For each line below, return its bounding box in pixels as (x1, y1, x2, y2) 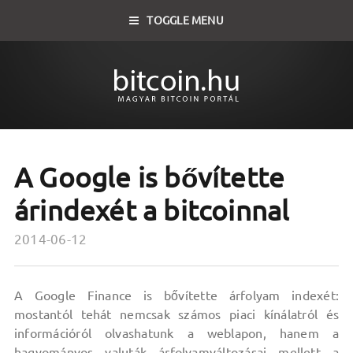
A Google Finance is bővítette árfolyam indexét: (13, 288, 340, 303)
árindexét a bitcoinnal (13, 195, 290, 226)
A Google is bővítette (13, 162, 285, 193)
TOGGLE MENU (147, 14, 224, 27)
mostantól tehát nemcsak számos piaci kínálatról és (13, 307, 340, 321)
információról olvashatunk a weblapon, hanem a (13, 326, 340, 340)
